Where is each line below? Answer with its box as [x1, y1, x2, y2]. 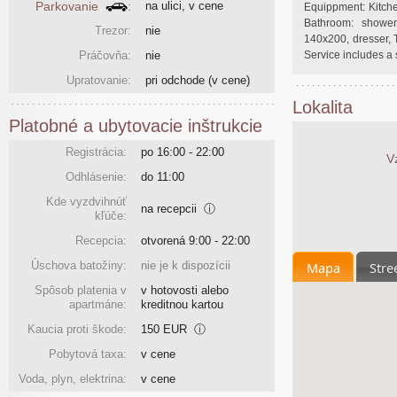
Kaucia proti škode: [27, 323, 127, 337]
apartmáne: [69, 298, 127, 312]
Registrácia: [66, 145, 127, 160]
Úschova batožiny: [31, 259, 127, 273]
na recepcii [141, 202, 204, 216]
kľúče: [95, 209, 127, 223]
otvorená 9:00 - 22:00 [141, 234, 250, 248]
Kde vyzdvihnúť [46, 195, 127, 209]
